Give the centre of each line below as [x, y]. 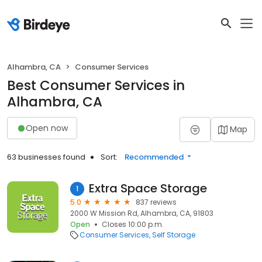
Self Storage [174, 235]
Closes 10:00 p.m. [133, 224]
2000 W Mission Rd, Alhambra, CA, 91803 [142, 213]
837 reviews [156, 202]
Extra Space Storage [148, 188]
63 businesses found [46, 157]
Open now [47, 128]
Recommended [154, 157]
